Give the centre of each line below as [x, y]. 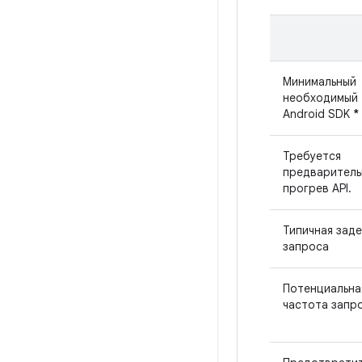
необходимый [320, 98]
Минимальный [320, 82]
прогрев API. [317, 189]
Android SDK [318, 114]
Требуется [312, 156]
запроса [306, 247]
